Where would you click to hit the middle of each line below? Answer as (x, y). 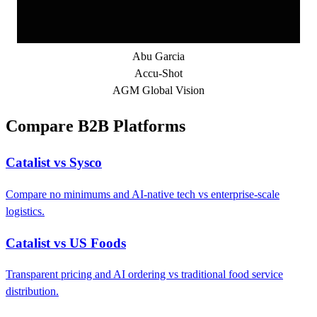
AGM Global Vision (158, 91)
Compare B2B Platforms (96, 126)
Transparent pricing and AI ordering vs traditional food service (144, 275)
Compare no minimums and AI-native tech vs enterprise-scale (143, 194)
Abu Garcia (158, 57)
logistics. (25, 211)
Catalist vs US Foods (66, 243)
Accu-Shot (158, 74)
